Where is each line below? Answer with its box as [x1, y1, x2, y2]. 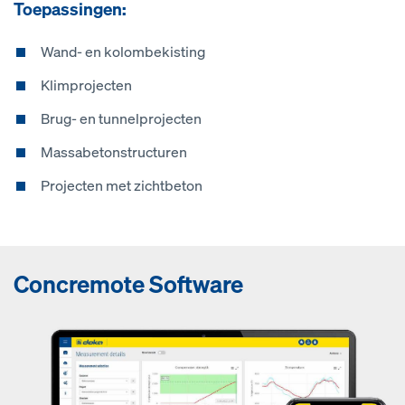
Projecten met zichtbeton [41, 175, 202, 195]
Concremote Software [14, 268, 243, 299]
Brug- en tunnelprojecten [41, 108, 202, 128]
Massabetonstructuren [41, 142, 187, 162]
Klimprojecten [41, 75, 132, 95]
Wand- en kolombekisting [41, 42, 205, 61]
